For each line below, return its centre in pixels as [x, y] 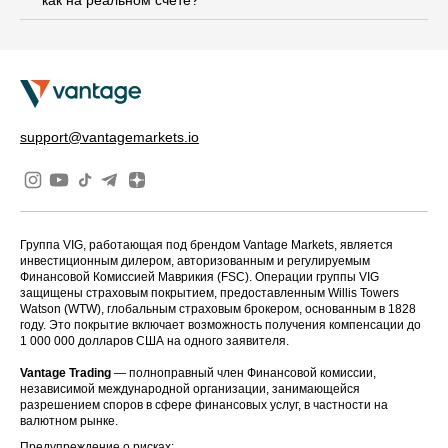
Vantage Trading [65, 372]
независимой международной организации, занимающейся [190, 388]
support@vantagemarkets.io [109, 136]
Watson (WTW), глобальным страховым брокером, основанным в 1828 [218, 308]
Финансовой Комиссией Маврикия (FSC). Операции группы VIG [199, 276]
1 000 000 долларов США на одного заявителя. [154, 340]
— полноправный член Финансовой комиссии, [243, 372]
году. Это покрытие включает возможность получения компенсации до [220, 324]
